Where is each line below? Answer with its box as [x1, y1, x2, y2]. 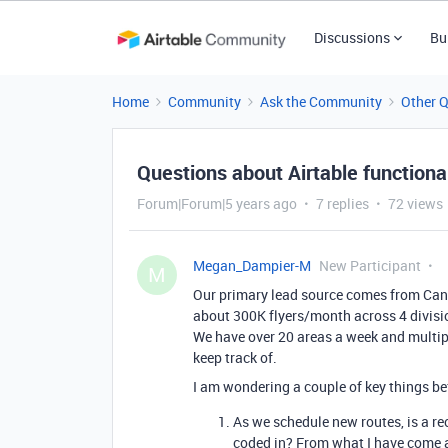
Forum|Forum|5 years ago [137, 194, 297, 213]
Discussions [313, 28, 390, 47]
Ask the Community [260, 92, 382, 111]
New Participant [319, 256, 421, 275]
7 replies [316, 194, 369, 213]
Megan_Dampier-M [193, 256, 311, 275]
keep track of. [193, 348, 277, 367]
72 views [388, 194, 443, 213]
